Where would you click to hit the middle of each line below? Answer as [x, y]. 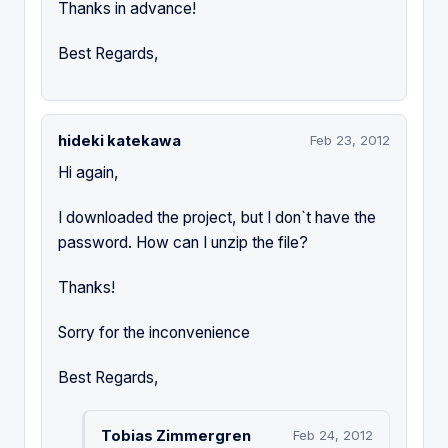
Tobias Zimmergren [176, 435]
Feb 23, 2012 [350, 140]
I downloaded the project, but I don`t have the [217, 217]
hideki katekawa [119, 140]
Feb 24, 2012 [333, 435]
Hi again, [88, 172]
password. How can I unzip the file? [183, 242]
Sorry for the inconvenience [154, 332]
